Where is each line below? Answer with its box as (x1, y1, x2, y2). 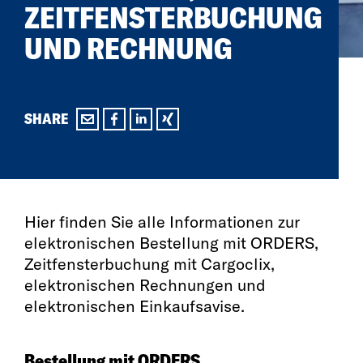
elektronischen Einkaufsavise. (24, 295, 245, 316)
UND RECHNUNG (24, 29, 233, 66)
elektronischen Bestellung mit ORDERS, (24, 232, 318, 253)
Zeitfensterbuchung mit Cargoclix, (24, 253, 275, 274)
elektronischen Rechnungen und (24, 274, 266, 295)
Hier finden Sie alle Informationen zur (24, 211, 300, 232)
